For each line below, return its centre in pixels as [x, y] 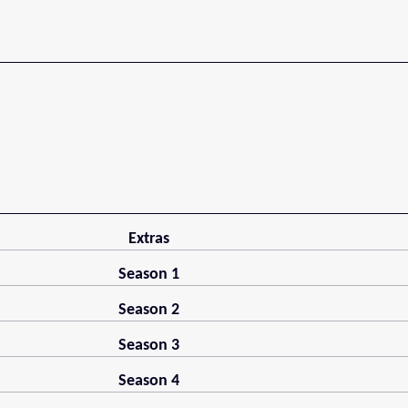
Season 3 [149, 346]
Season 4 [149, 382]
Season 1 [149, 275]
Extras [149, 240]
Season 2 [149, 311]
